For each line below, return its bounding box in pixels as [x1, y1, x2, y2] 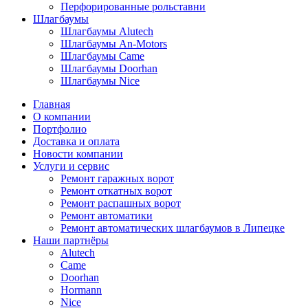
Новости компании [33, 148, 123, 160]
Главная [33, 98, 70, 111]
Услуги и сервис [33, 160, 109, 173]
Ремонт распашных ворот [60, 197, 181, 210]
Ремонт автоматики [60, 210, 153, 222]
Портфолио [33, 123, 87, 135]
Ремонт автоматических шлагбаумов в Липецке [60, 222, 285, 234]
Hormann [60, 284, 102, 296]
